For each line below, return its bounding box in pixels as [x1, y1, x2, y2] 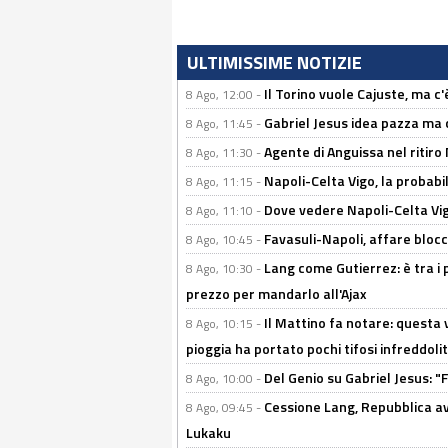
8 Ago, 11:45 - [186, 114, 264, 133]
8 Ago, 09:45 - [186, 398, 264, 417]
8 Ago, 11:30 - [186, 143, 264, 162]
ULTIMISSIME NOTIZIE [187, 49, 362, 76]
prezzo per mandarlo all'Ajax [186, 283, 367, 304]
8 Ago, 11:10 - [186, 201, 264, 220]
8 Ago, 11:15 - [186, 172, 264, 191]
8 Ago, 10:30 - [186, 259, 264, 278]
